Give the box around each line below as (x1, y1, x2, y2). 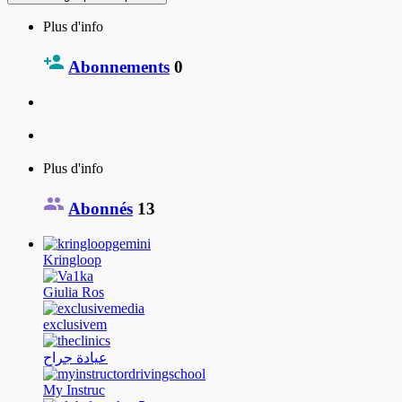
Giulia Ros (43, 284, 104, 301)
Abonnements (68, 57, 170, 77)
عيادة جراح (43, 350, 108, 366)
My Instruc (43, 382, 105, 398)
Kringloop (43, 252, 101, 268)
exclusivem (43, 317, 107, 333)
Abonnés (68, 199, 133, 219)
